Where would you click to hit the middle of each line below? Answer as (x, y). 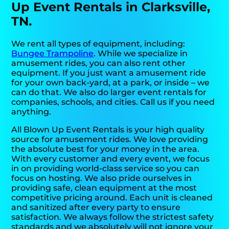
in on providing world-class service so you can (106, 168)
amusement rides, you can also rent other (99, 63)
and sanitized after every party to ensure (96, 207)
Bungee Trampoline (53, 53)
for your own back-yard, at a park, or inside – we (111, 82)
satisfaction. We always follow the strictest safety (113, 217)
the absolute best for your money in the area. (106, 149)
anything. (31, 111)
